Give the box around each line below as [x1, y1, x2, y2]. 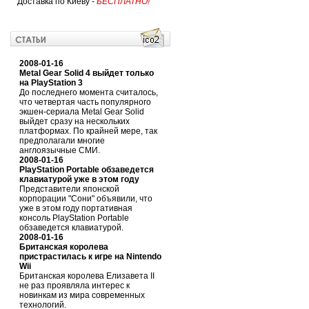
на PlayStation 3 [19, 78, 83, 88]
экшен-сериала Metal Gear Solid [19, 107, 144, 117]
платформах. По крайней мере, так [19, 126, 157, 136]
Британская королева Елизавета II [19, 271, 154, 281]
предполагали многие [19, 136, 105, 146]
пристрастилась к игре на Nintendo [19, 252, 161, 261]
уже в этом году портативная [19, 203, 132, 213]
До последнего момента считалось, [19, 88, 158, 97]
